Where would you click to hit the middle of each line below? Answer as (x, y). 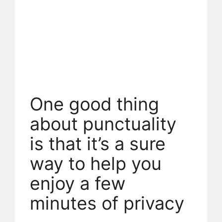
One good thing (94, 104)
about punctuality (103, 124)
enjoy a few (78, 184)
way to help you (96, 164)
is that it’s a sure (98, 144)
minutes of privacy (107, 203)
